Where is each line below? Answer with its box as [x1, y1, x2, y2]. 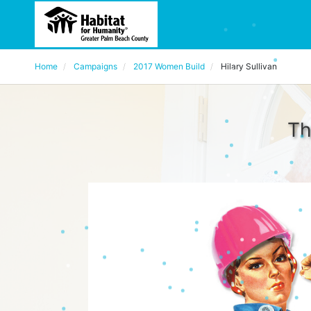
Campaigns [74, 61, 117, 72]
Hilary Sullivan [221, 61, 277, 72]
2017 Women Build [133, 61, 205, 72]
